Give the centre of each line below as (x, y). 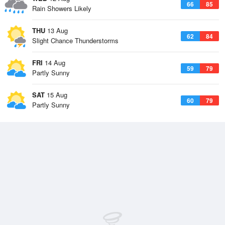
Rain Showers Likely (62, 8)
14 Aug (54, 63)
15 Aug (56, 95)
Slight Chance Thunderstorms (75, 40)
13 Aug (57, 30)
